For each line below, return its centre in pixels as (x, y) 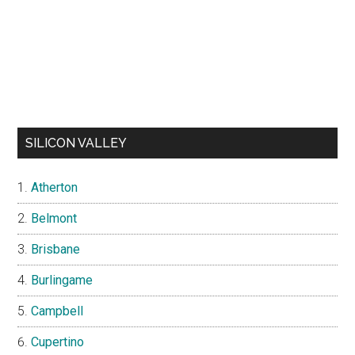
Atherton (55, 187)
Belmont (54, 218)
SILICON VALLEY (76, 143)
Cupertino (58, 342)
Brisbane (56, 249)
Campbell (57, 311)
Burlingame (62, 280)
